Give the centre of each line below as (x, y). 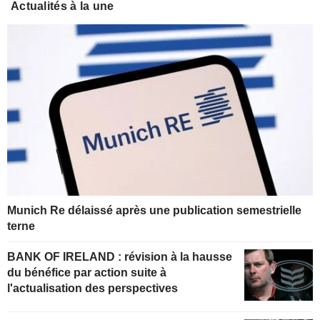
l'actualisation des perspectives (92, 289)
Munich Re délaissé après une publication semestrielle (154, 211)
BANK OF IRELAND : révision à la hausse (66, 257)
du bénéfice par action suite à (87, 273)
